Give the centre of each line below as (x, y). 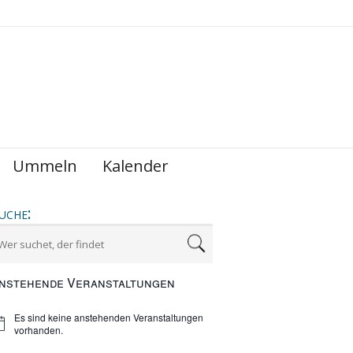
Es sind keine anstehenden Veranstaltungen (108, 317)
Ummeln (45, 165)
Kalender (136, 165)
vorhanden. (38, 329)
